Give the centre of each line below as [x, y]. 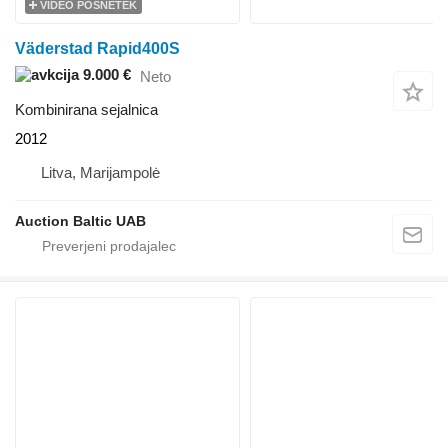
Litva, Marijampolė [100, 172]
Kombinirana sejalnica [86, 109]
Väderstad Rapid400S [97, 49]
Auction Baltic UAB [80, 220]
